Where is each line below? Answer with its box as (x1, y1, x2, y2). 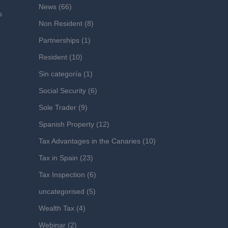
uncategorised (39, 187, 84, 195)
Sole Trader (39, 103, 76, 111)
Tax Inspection (39, 170, 85, 179)
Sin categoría (39, 70, 81, 78)
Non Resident (39, 19, 82, 27)
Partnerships (39, 36, 79, 44)
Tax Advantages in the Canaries (39, 137, 140, 145)
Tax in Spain (39, 154, 78, 162)
